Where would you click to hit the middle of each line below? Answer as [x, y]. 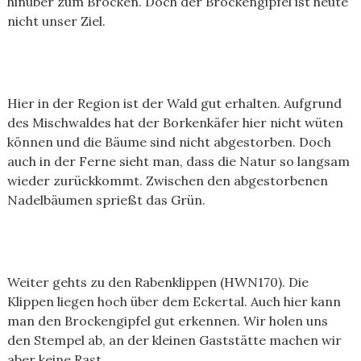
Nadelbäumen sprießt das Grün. [106, 200]
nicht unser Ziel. [56, 21]
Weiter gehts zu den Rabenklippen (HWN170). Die [158, 282]
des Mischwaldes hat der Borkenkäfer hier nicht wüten [175, 122]
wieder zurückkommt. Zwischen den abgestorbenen [167, 180]
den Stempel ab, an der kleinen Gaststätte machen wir [174, 340]
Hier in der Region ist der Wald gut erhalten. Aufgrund [174, 103]
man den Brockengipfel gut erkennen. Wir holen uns [167, 321]
